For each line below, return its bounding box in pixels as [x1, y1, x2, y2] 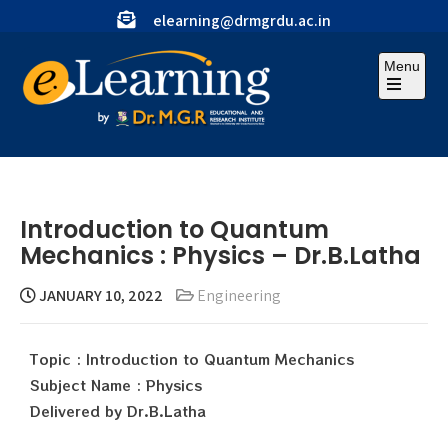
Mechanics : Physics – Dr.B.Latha [20, 239, 421, 272]
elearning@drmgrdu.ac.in [153, 10, 331, 31]
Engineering [197, 285, 281, 306]
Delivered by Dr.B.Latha [30, 401, 206, 421]
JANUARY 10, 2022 [36, 285, 163, 306]
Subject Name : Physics [30, 375, 202, 395]
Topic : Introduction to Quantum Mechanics [30, 349, 354, 369]
